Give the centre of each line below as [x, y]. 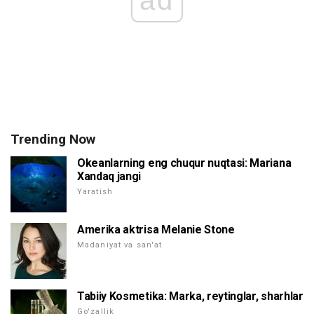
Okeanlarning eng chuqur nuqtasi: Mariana [184, 163]
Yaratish [95, 192]
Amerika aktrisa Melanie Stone [156, 230]
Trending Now [53, 139]
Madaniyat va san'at [120, 245]
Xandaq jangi [109, 177]
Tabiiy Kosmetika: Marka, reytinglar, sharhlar [190, 296]
